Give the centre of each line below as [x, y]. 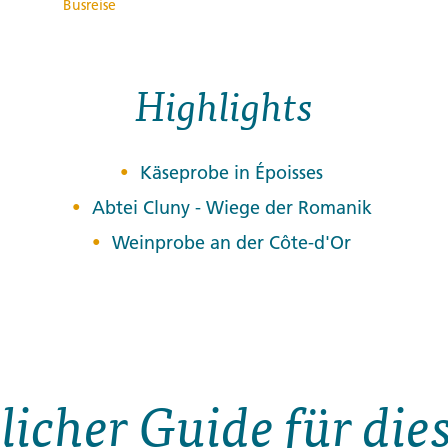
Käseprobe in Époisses [231, 172]
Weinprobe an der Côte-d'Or [231, 242]
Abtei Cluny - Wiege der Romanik [231, 207]
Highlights [224, 104]
